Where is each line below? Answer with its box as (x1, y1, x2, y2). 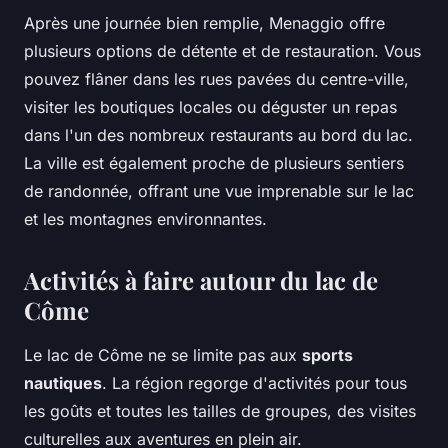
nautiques (24, 373, 102, 394)
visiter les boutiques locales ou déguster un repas (24, 97, 397, 118)
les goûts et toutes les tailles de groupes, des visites (24, 401, 416, 422)
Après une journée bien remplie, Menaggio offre (24, 13, 385, 34)
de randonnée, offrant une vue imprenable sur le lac (24, 181, 414, 202)
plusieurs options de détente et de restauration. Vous (24, 41, 421, 62)
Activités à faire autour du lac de (24, 264, 378, 297)
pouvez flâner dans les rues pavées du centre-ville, (24, 69, 409, 90)
